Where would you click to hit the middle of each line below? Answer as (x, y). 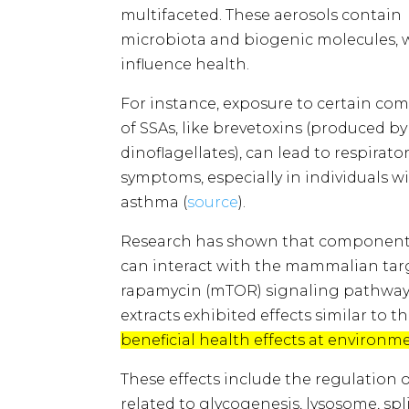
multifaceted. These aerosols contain (261, 15)
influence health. (185, 64)
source (213, 202)
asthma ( (154, 202)
